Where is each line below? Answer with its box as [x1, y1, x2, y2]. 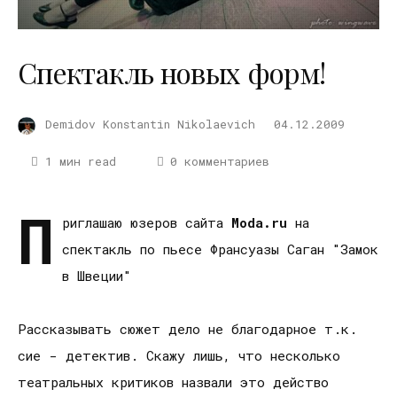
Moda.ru [231, 214, 287, 232]
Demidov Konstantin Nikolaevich [45, 116, 255, 133]
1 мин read [44, 152, 116, 169]
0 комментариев [170, 152, 270, 169]
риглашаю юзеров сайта [62, 214, 231, 232]
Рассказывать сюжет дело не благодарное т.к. [18, 320, 357, 339]
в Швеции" [62, 267, 131, 285]
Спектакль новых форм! [18, 53, 326, 92]
